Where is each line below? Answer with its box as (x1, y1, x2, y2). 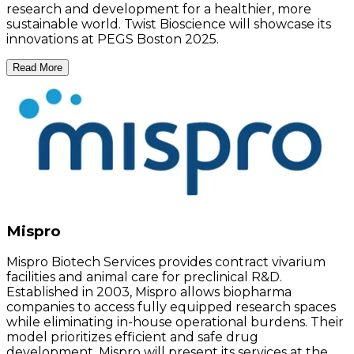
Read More (13, 61, 62, 73)
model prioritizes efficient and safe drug (6, 330, 258, 345)
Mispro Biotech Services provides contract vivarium (6, 254, 326, 270)
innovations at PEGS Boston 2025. (6, 31, 219, 47)
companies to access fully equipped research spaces (6, 299, 336, 315)
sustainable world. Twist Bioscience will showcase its (6, 16, 331, 32)
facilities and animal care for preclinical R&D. (6, 269, 282, 285)
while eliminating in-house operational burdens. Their (6, 314, 344, 330)
